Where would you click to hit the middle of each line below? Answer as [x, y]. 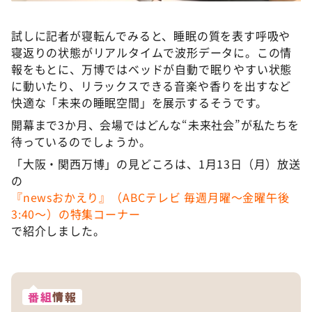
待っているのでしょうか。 [81, 141]
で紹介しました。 [58, 231]
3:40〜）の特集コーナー [76, 214]
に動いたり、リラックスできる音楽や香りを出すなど [151, 86]
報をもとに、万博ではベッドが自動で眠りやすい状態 [152, 69]
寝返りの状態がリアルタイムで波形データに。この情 [152, 52]
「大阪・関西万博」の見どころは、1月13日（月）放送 [156, 164]
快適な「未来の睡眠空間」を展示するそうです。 [139, 102]
